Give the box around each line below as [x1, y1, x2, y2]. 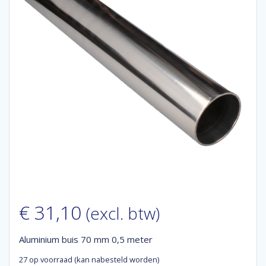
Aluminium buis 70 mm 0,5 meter [19, 233, 153, 245]
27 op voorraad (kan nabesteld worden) [19, 254, 159, 265]
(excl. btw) [86, 202, 160, 224]
